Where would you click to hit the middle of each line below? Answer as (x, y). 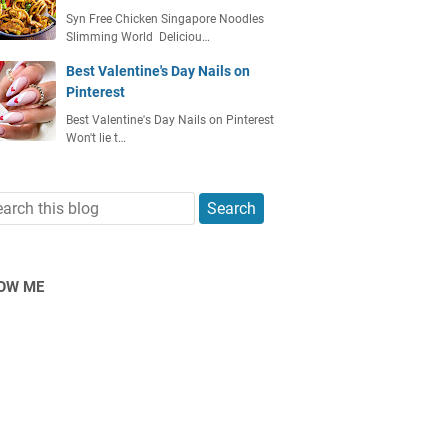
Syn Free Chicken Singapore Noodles (165, 19)
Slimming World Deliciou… (138, 37)
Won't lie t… (96, 138)
